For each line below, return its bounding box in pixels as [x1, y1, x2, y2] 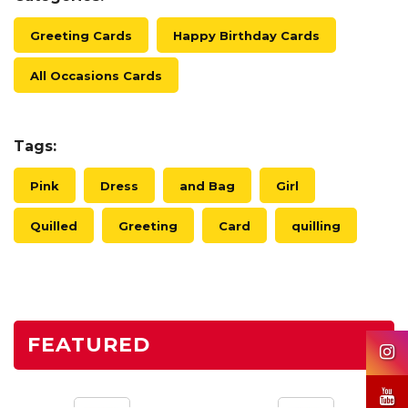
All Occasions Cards [30, 67, 162, 83]
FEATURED [27, 332, 150, 357]
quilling [291, 218, 341, 233]
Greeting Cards [30, 27, 132, 43]
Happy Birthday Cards [173, 27, 320, 43]
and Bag [179, 178, 235, 193]
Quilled [30, 218, 77, 233]
